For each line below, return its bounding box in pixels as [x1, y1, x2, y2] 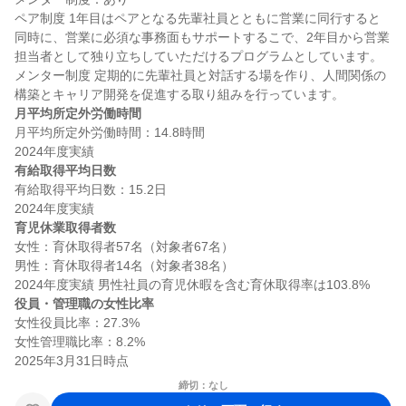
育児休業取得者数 [14, 220, 116, 235]
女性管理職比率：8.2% [14, 334, 145, 349]
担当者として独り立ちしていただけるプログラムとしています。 [14, 49, 382, 63]
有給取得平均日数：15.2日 [14, 182, 167, 197]
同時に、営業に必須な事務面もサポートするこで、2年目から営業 [14, 30, 390, 44]
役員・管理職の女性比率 [14, 296, 154, 311]
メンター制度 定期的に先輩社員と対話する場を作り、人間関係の [14, 68, 386, 82]
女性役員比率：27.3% [14, 315, 140, 330]
